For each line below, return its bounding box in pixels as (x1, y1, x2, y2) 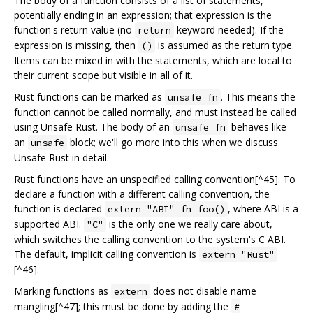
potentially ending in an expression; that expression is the (14, 8, 272, 22)
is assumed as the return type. (155, 38, 294, 52)
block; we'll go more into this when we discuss (67, 135, 278, 149)
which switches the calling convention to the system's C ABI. (14, 232, 286, 246)
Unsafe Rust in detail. (14, 150, 109, 164)
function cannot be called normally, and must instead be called (14, 105, 296, 119)
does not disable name (150, 284, 256, 298)
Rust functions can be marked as (14, 89, 165, 103)
